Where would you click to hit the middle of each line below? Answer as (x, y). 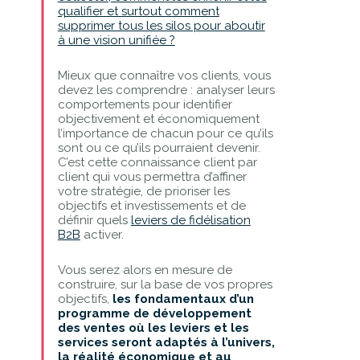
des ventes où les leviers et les (153, 327)
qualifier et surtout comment (138, 11)
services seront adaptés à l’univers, (166, 342)
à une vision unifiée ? (116, 40)
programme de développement (154, 313)
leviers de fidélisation (190, 220)
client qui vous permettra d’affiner (152, 176)
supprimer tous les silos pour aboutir (161, 25)
